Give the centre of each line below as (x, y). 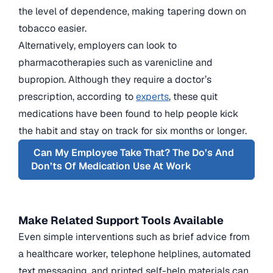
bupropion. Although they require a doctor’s (115, 79)
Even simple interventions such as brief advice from (134, 236)
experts (152, 96)
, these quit (193, 96)
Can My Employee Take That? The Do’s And (133, 152)
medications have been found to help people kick (128, 113)
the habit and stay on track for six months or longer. (133, 130)
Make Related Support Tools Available (121, 220)
